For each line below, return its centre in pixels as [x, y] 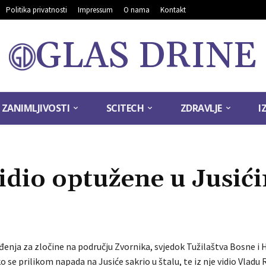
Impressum [95, 10]
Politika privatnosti [37, 10]
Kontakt [173, 10]
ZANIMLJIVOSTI [36, 108]
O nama [137, 10]
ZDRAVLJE [201, 108]
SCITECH [125, 108]
